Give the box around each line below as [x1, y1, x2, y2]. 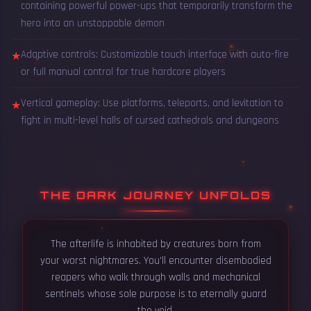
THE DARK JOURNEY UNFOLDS [40, 187, 271, 202]
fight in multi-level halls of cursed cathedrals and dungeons [21, 114, 279, 128]
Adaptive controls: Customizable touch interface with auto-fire [21, 48, 289, 62]
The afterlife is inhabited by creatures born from [50, 237, 261, 251]
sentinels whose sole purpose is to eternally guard [44, 287, 267, 301]
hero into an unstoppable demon [21, 16, 165, 30]
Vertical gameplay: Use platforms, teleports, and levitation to [21, 96, 283, 110]
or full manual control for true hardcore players [21, 65, 226, 79]
